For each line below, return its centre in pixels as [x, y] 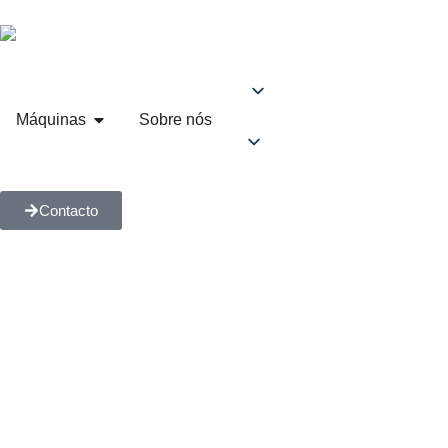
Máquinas [51, 119]
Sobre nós [175, 119]
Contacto [68, 210]
